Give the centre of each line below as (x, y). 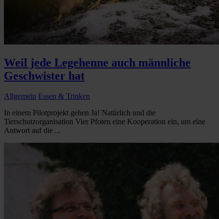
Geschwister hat (44, 76)
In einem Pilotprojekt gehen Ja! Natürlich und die (80, 113)
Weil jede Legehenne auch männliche (97, 62)
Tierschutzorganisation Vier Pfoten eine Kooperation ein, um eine (105, 122)
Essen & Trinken (64, 96)
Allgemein (20, 96)
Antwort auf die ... (32, 131)
